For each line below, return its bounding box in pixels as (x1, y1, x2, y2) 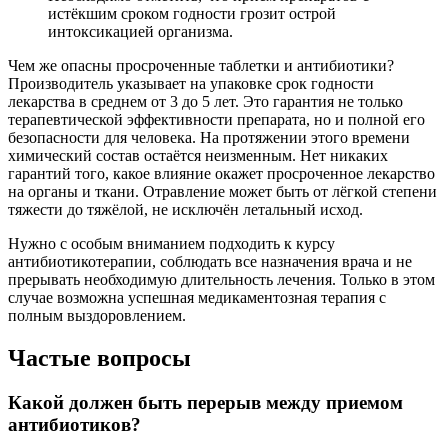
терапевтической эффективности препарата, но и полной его (8, 111, 425, 129)
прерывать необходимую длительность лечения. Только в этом (8, 271, 435, 289)
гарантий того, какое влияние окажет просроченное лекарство (8, 165, 435, 183)
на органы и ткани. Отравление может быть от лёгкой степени (8, 183, 437, 201)
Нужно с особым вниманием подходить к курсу (8, 235, 335, 253)
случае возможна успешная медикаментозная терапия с (8, 289, 386, 307)
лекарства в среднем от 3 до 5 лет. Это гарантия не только (8, 93, 403, 111)
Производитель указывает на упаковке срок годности (8, 75, 374, 93)
